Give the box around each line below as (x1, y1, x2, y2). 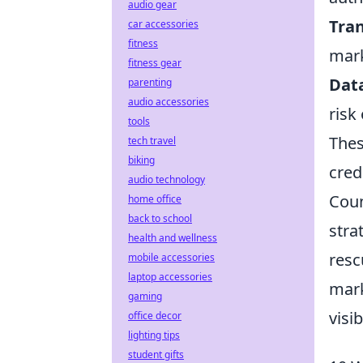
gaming (128, 289, 162, 303)
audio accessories (128, 95, 209, 109)
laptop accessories (128, 270, 212, 284)
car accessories (128, 17, 199, 31)
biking (128, 153, 155, 167)
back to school (128, 211, 192, 225)
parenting (128, 75, 172, 89)
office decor (128, 309, 181, 322)
